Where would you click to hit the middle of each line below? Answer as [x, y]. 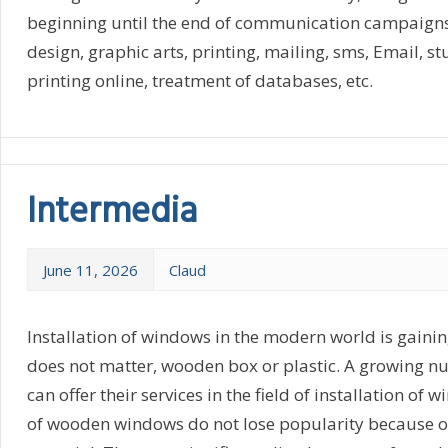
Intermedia [111, 212]
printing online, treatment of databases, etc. [199, 80]
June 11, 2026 [90, 269]
